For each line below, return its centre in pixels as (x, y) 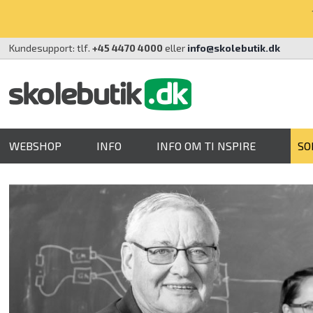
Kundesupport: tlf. (51, 48)
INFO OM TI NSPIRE (206, 146)
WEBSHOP (36, 146)
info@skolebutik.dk (234, 48)
